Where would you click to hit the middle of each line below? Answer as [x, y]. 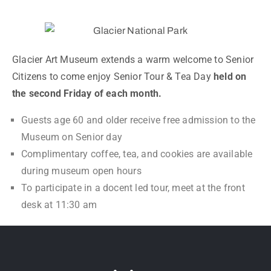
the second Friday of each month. [87, 94]
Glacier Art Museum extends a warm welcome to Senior [133, 60]
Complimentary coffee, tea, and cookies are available [137, 154]
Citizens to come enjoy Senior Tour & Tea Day [113, 77]
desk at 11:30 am [59, 205]
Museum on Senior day [72, 137]
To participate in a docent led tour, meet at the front [133, 188]
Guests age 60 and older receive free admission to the [139, 120]
